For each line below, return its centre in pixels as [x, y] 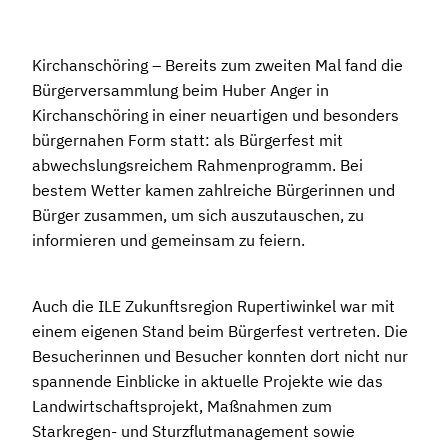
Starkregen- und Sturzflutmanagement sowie [193, 431]
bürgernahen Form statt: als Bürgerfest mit [187, 140]
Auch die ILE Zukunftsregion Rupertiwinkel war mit [213, 306]
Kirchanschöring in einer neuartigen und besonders [215, 115]
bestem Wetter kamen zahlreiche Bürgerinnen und [213, 190]
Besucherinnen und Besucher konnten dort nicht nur [220, 356]
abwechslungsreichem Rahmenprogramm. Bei [197, 165]
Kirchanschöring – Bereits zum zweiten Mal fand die [217, 65]
